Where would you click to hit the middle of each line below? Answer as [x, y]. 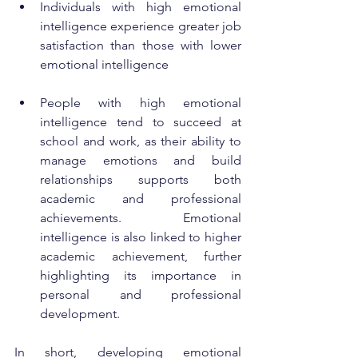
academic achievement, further [141, 256]
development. [80, 313]
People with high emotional [141, 102]
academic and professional [141, 198]
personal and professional [141, 294]
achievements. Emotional [141, 217]
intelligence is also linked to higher [141, 237]
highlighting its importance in [141, 275]
